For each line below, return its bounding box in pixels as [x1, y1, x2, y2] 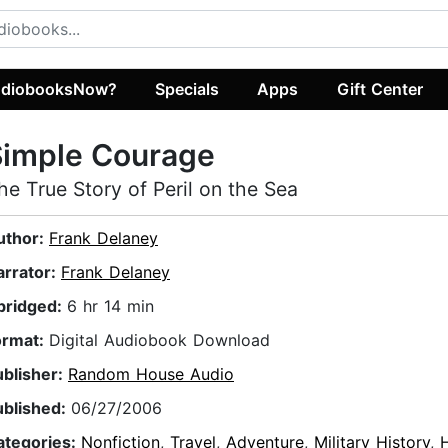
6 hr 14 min [67, 296, 154, 317]
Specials [155, 78, 220, 99]
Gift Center [336, 78, 423, 99]
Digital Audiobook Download [49, 330, 270, 351]
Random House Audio [68, 364, 234, 385]
